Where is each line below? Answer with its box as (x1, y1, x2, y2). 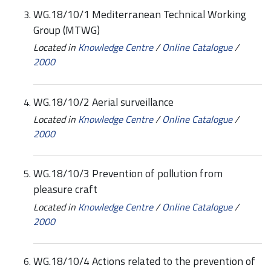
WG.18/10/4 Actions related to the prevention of (33, 253, 255, 270)
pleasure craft (33, 181, 97, 198)
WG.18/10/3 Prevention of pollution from (33, 165, 223, 182)
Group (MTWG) (33, 21, 100, 38)
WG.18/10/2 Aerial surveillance (33, 93, 174, 110)
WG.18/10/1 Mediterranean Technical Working (33, 5, 246, 22)
